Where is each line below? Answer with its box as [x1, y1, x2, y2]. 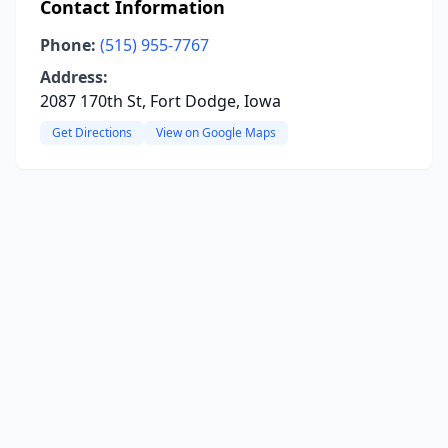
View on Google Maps [156, 124, 276, 141]
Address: [40, 66, 108, 88]
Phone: [40, 34, 96, 56]
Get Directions [52, 124, 132, 141]
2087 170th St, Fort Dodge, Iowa [40, 90, 281, 112]
